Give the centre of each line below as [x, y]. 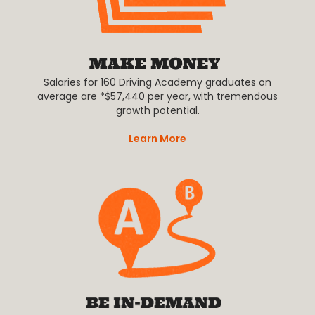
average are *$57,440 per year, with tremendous [157, 97]
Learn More [157, 139]
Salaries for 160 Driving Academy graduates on [157, 83]
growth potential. [157, 111]
